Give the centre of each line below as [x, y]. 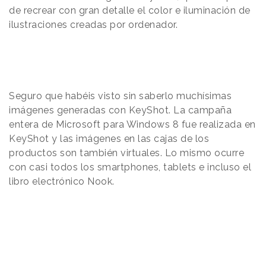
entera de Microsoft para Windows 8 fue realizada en [132, 124]
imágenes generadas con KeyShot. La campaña [120, 110]
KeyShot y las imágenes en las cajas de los [109, 138]
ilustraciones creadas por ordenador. [93, 24]
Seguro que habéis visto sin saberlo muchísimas [120, 96]
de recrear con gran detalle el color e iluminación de [130, 10]
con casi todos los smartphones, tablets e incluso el [130, 167]
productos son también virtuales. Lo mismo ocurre [126, 153]
